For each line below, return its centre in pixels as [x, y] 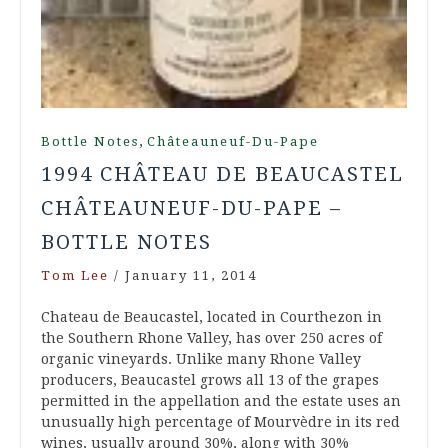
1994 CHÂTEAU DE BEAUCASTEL [222, 174]
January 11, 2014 [191, 276]
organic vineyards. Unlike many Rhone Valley [201, 359]
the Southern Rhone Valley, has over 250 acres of [211, 338]
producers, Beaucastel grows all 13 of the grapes [210, 380]
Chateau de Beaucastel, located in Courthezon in [211, 317]
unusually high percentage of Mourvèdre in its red [220, 422]
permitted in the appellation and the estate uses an [221, 401]
